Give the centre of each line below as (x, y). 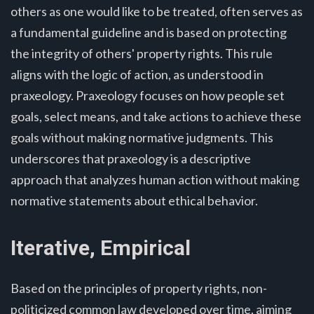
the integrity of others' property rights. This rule (142, 53)
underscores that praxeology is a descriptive (131, 158)
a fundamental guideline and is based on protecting (149, 32)
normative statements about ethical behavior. (134, 200)
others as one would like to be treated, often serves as (157, 11)
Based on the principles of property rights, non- (139, 288)
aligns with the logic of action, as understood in (137, 74)
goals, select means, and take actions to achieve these (156, 116)
